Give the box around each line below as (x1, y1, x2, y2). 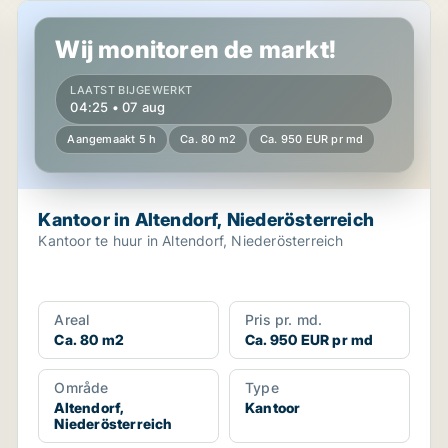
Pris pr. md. (244, 311, 323, 328)
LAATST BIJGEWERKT (70, 83, 193, 97)
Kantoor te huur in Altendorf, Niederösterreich (38, 232, 344, 249)
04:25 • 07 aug (70, 99, 166, 115)
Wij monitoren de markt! (55, 35, 336, 64)
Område (54, 379, 109, 396)
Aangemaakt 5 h (67, 132, 157, 146)
